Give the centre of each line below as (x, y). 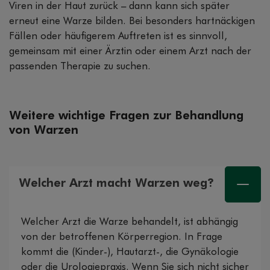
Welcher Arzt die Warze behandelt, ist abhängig (130, 222)
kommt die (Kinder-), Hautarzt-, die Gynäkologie (130, 253)
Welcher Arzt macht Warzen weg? (116, 184)
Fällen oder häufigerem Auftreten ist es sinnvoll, (118, 37)
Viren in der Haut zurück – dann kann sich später (119, 7)
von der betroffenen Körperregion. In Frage (122, 237)
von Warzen (44, 130)
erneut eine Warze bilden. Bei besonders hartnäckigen (132, 22)
